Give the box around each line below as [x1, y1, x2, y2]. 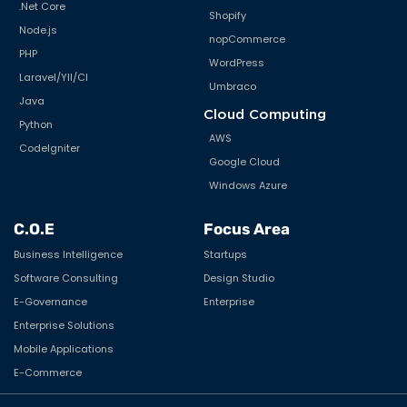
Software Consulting [14, 270, 118, 285]
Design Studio [203, 270, 274, 285]
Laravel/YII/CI [19, 69, 88, 84]
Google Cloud [209, 154, 280, 169]
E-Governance [14, 293, 87, 309]
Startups [203, 246, 247, 262]
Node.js [19, 22, 57, 37]
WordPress [209, 55, 264, 70]
